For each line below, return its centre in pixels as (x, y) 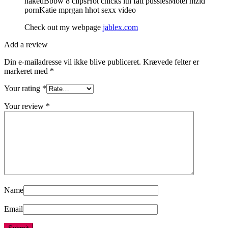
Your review (25, 106)
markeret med (27, 71)
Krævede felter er (171, 62)
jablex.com (120, 27)
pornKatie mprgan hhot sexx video (80, 10)
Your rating (23, 88)
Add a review (26, 44)
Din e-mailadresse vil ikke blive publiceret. (73, 62)
